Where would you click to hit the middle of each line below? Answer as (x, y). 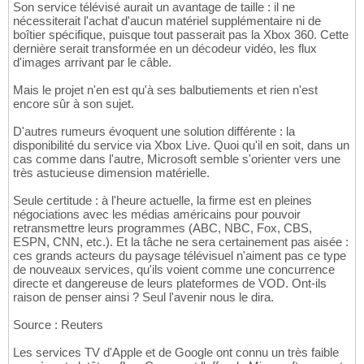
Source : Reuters (58, 325)
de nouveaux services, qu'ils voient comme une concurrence (174, 270)
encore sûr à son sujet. (74, 104)
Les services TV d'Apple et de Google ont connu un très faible (176, 353)
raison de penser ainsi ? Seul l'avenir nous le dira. (143, 297)
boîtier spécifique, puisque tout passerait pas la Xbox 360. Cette (181, 35)
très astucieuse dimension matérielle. (111, 173)
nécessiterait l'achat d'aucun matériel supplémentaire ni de (167, 21)
